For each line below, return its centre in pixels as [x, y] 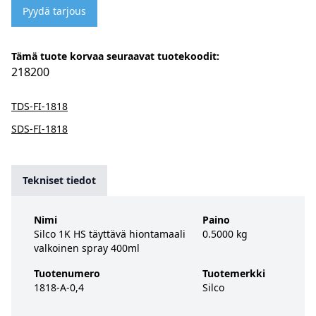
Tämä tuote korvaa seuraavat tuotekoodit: [115, 56]
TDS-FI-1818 [39, 106]
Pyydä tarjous [54, 11]
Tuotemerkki [234, 273]
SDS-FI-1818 [39, 129]
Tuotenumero [67, 273]
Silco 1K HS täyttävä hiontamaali [110, 234]
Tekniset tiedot [59, 180]
